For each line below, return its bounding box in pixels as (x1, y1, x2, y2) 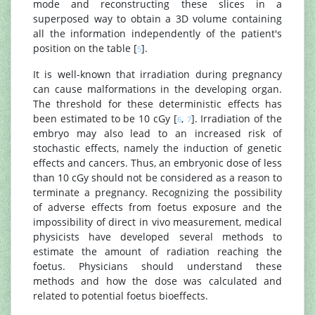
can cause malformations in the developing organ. (33, 82, 282, 96)
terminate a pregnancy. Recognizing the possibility (33, 186, 282, 199)
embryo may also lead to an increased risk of (33, 127, 282, 140)
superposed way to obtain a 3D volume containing (33, 12, 282, 25)
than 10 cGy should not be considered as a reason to (33, 171, 282, 184)
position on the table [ (33, 41, 137, 55)
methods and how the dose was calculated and (33, 274, 282, 288)
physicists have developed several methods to (33, 230, 282, 243)
